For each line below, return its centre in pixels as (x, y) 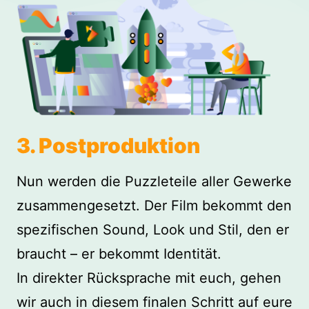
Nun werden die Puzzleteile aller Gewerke (154, 181)
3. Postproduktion (108, 145)
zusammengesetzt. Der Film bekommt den (154, 205)
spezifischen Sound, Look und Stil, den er (153, 229)
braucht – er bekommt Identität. (119, 253)
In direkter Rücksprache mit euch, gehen (149, 278)
